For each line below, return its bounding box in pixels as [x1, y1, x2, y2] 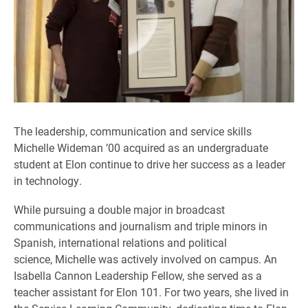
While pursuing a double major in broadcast [14, 202, 225, 217]
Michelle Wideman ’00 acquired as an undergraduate [14, 140, 268, 155]
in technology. [14, 173, 82, 188]
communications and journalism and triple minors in [14, 219, 267, 234]
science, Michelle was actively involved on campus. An [14, 252, 277, 267]
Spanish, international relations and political [14, 235, 227, 250]
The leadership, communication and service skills [14, 124, 252, 139]
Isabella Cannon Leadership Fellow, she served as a [14, 268, 262, 283]
